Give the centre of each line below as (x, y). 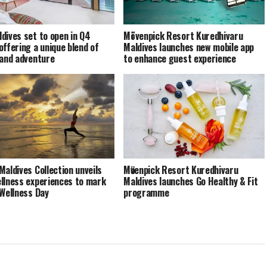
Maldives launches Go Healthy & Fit (191, 181)
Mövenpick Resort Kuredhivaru (183, 35)
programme (146, 192)
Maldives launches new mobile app (189, 47)
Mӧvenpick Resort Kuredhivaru (181, 170)
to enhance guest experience (180, 58)
